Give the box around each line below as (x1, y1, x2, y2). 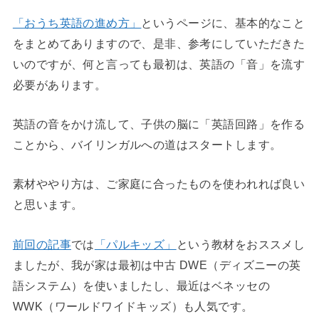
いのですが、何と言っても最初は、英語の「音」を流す (12, 57, 305, 70)
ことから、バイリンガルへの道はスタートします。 (12, 137, 282, 151)
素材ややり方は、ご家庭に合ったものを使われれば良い (12, 177, 305, 191)
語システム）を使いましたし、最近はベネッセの (12, 278, 270, 292)
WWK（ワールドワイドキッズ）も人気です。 (12, 299, 253, 313)
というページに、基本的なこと (141, 16, 305, 29)
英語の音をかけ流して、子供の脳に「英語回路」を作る (12, 117, 305, 130)
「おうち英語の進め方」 (12, 16, 142, 29)
